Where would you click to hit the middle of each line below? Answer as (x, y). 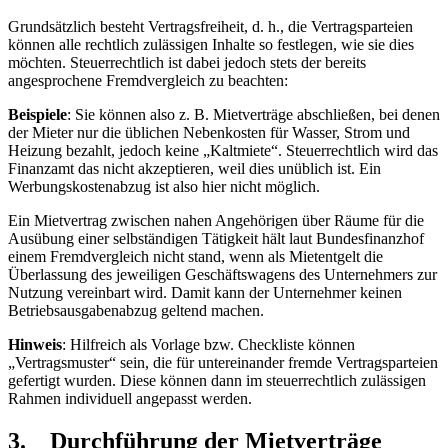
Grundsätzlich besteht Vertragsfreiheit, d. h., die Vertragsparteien (210, 26)
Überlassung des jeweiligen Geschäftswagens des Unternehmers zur (222, 274)
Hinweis (35, 344)
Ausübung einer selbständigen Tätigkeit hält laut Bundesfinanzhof (216, 238)
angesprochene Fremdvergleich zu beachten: (148, 80)
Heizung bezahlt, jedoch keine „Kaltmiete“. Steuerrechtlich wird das (223, 150)
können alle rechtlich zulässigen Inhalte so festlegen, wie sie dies (211, 44)
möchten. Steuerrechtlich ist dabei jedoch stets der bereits (187, 62)
